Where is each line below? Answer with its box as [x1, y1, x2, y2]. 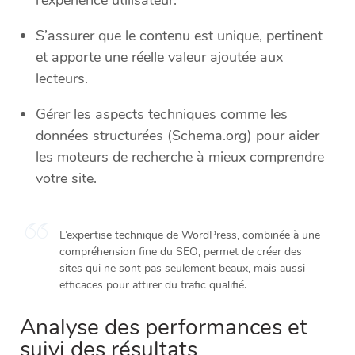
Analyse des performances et [20, 312, 307, 343]
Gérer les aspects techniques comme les [36, 105, 288, 124]
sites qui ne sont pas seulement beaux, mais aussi [59, 261, 305, 277]
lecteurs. [36, 69, 88, 89]
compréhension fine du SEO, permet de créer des [59, 244, 302, 260]
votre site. [36, 169, 97, 189]
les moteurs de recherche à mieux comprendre [36, 147, 324, 167]
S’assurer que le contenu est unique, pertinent [36, 26, 323, 46]
